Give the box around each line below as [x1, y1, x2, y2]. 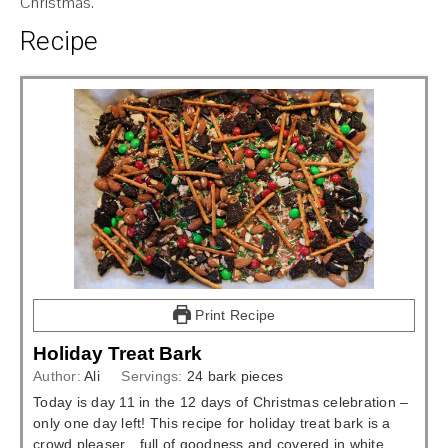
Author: [33, 367, 84, 384]
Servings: [121, 367, 187, 384]
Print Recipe [191, 306, 276, 323]
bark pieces [207, 367, 284, 384]
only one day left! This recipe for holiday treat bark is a [33, 414, 391, 431]
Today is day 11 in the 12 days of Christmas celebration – [33, 393, 409, 410]
